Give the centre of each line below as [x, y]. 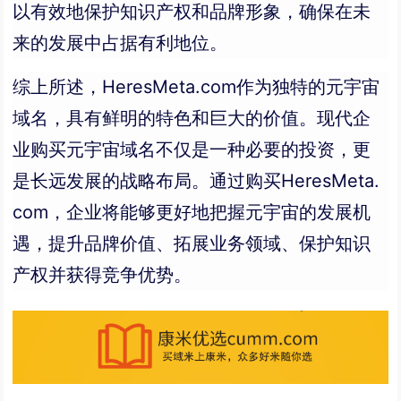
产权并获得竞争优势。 [102, 274]
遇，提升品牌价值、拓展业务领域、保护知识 [192, 243]
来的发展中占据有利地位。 [120, 43]
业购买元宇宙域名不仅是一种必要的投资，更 [192, 149]
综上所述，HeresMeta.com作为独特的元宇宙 [196, 86]
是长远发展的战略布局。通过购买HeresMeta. [196, 180]
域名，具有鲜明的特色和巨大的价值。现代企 [192, 118]
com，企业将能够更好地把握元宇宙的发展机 [192, 212]
